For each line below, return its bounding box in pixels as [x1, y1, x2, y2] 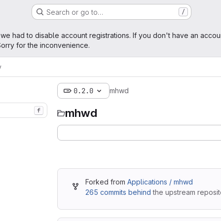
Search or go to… [46, 7, 103, 16]
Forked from [85, 178, 127, 186]
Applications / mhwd [127, 178, 193, 186]
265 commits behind [85, 188, 151, 196]
